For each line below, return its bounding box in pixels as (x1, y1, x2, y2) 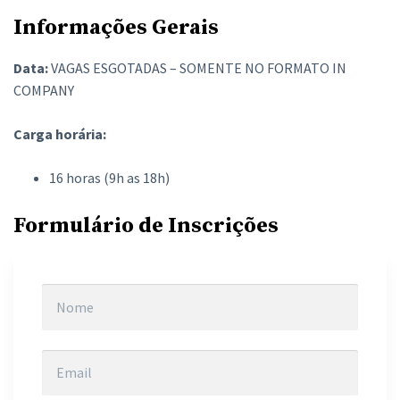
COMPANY (13, 81, 74, 99)
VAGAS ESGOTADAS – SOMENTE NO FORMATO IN (51, 59, 346, 77)
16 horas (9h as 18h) (49, 169, 170, 187)
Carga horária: (13, 125, 106, 143)
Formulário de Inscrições (13, 212, 279, 239)
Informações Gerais (13, 14, 219, 41)
